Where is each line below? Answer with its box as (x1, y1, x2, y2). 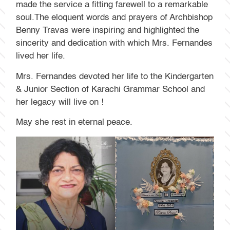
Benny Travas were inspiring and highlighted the (16, 26, 200, 35)
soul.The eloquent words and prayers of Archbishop (16, 13, 213, 23)
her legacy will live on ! (16, 98, 104, 107)
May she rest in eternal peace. (16, 118, 133, 127)
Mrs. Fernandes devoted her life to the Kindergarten (16, 72, 214, 81)
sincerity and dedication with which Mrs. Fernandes (16, 39, 213, 48)
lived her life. (16, 52, 68, 61)
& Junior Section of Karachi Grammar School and (16, 85, 205, 94)
